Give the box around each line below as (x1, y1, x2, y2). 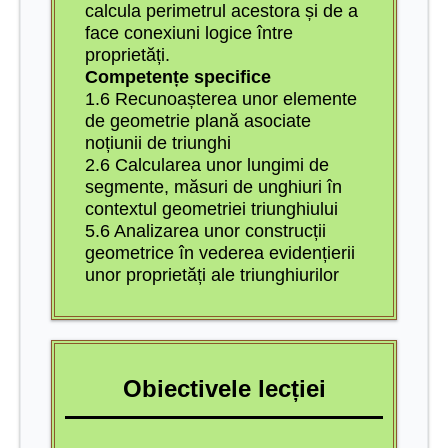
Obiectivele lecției (122, 374, 326, 402)
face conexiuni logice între (85, 22, 293, 43)
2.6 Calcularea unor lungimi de (85, 154, 329, 175)
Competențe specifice (85, 66, 271, 87)
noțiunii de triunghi (85, 132, 231, 153)
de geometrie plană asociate (85, 110, 311, 131)
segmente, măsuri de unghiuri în (85, 176, 342, 197)
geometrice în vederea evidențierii (85, 242, 355, 263)
